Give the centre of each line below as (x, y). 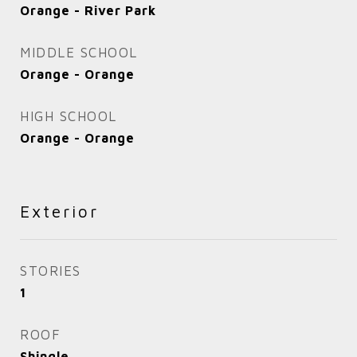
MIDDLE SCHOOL (79, 52)
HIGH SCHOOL (69, 116)
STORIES (51, 271)
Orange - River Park (88, 10)
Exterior (59, 211)
